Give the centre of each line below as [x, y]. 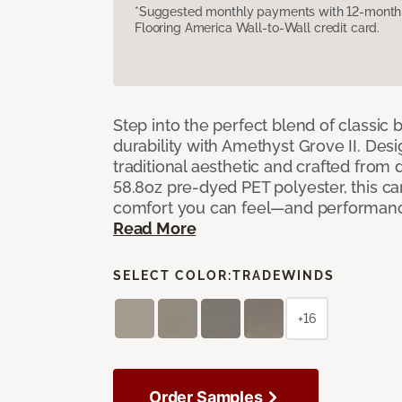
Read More [155, 228]
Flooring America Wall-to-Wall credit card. [258, 27]
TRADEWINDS [284, 275]
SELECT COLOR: [173, 275]
